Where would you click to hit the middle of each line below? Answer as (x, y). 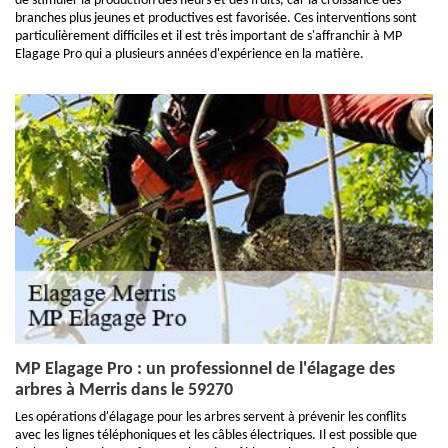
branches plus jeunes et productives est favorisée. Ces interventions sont (216, 18)
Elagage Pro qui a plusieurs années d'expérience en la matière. (189, 54)
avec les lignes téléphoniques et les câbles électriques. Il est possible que (216, 435)
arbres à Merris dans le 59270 (124, 390)
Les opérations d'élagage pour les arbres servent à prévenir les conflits (210, 417)
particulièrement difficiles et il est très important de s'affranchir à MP (208, 36)
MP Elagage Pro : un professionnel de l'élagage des (205, 369)
